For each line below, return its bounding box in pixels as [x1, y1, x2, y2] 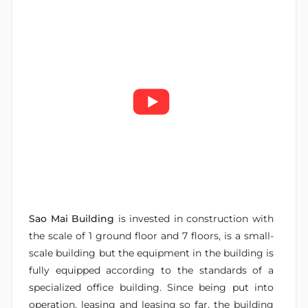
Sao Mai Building [29, 212, 118, 225]
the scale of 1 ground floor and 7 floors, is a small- [29, 230, 274, 242]
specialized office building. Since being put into [29, 281, 274, 294]
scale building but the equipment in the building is [29, 247, 274, 259]
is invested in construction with [118, 212, 274, 225]
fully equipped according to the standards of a [29, 264, 274, 276]
